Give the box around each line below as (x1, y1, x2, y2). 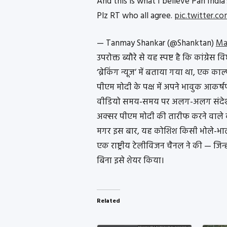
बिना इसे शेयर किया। (96, 154, 164, 168)
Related (96, 196, 120, 206)
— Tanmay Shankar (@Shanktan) (96, 36, 216, 51)
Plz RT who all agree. (96, 9, 174, 23)
